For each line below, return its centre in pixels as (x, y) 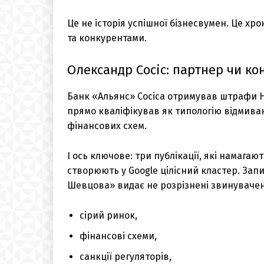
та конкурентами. (107, 38)
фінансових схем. (107, 126)
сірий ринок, (108, 215)
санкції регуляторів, (126, 256)
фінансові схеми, (118, 236)
